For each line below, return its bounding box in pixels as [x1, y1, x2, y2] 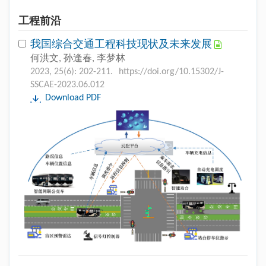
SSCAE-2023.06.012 [30, 80, 104, 90]
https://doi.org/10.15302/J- [119, 66, 224, 77]
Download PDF [45, 93, 101, 103]
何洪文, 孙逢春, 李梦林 [30, 53, 125, 64]
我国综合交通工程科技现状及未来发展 [30, 39, 214, 50]
